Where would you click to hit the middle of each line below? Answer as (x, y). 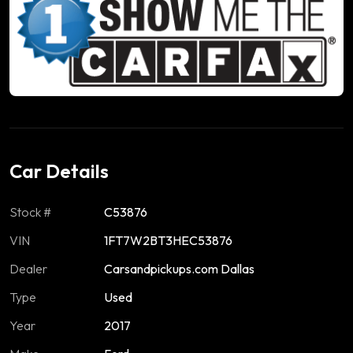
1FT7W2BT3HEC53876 (168, 240)
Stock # (30, 212)
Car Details (59, 171)
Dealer (28, 268)
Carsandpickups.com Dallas (179, 268)
